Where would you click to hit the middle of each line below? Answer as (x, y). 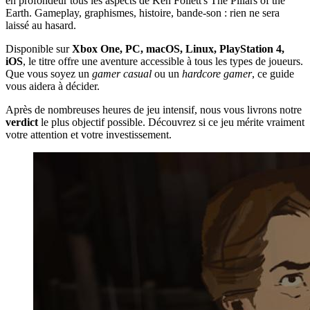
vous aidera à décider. (53, 86)
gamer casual (122, 73)
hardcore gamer (217, 73)
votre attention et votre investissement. (89, 134)
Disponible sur (39, 48)
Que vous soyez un (49, 73)
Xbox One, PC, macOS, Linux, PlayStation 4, (178, 48)
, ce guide (273, 73)
